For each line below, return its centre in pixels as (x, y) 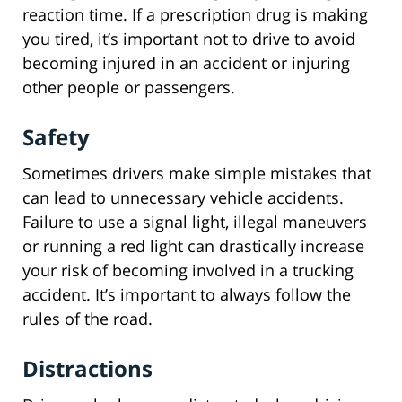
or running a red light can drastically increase (193, 246)
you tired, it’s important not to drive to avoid (189, 39)
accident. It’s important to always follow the (187, 295)
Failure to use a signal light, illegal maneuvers (195, 222)
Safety (56, 137)
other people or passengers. (129, 87)
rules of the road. (87, 319)
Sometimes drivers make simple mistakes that (197, 174)
